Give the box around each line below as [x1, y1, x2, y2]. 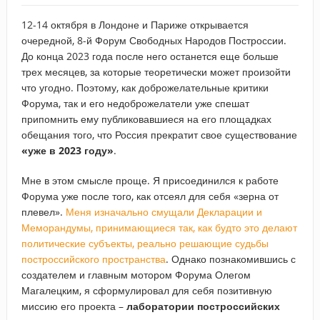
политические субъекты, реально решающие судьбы [21, 236, 269, 250]
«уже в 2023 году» [21, 143, 114, 157]
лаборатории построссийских [126, 299, 280, 313]
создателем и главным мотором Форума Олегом [21, 267, 251, 281]
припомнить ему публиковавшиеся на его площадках [21, 111, 271, 126]
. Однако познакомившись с [165, 251, 296, 266]
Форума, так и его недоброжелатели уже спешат [21, 96, 249, 110]
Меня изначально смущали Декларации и [65, 204, 262, 219]
